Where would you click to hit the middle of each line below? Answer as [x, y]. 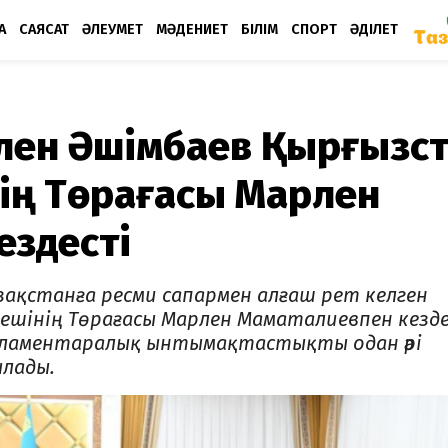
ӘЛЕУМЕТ [112, 29]
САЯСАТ [44, 29]
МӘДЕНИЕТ [192, 29]
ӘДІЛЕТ [374, 29]
